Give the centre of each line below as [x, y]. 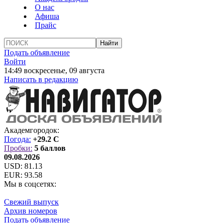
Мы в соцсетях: [30, 184]
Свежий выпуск [31, 202]
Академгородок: [32, 130]
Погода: [17, 139]
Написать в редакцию [41, 79]
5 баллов [50, 148]
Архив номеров [31, 211]
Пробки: [18, 148]
